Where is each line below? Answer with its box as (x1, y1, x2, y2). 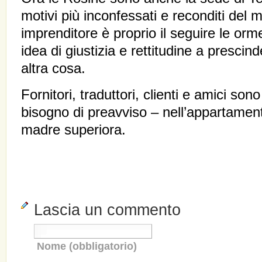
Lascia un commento (34, 200, 181, 219)
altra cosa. (21, 61, 85, 76)
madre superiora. (21, 122, 126, 137)
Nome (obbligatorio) (37, 240, 137, 252)
